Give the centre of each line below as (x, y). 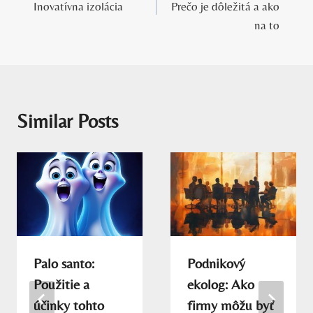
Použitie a (61, 284)
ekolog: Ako (221, 284)
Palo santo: (64, 263)
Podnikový (216, 263)
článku (58, 26)
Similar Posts (67, 121)
